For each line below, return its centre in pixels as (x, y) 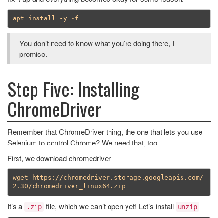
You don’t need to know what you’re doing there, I (97, 43)
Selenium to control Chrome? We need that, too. (83, 142)
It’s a (16, 206)
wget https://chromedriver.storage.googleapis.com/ (108, 178)
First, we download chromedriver (59, 158)
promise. (33, 54)
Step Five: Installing (73, 88)
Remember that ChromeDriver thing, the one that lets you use (105, 131)
